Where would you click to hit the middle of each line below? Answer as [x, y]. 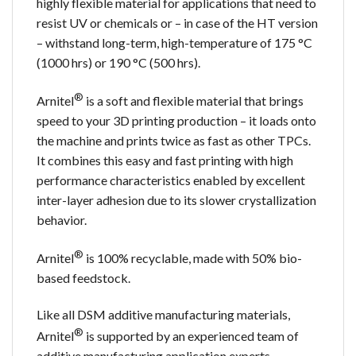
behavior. [62, 220]
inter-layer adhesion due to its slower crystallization [176, 200]
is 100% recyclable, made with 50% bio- [193, 258]
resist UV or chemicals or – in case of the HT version [177, 22]
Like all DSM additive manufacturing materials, [163, 314]
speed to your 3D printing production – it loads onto [176, 121]
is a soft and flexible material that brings [193, 101]
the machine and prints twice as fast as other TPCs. [174, 141]
